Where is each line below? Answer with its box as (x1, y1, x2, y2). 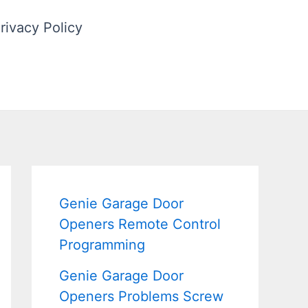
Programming (59, 236, 145, 253)
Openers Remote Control (59, 216, 221, 232)
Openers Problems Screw (59, 288, 223, 305)
